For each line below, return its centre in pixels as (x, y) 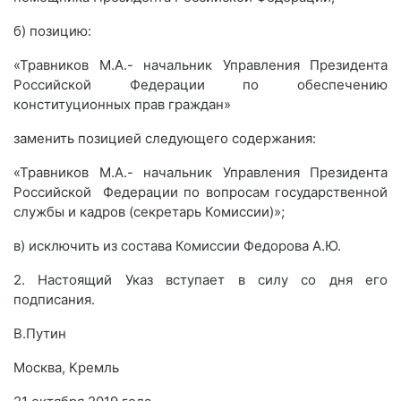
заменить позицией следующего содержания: (165, 138)
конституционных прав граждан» (122, 104)
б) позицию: (52, 31)
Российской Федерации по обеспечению (200, 85)
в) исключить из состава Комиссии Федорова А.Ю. (177, 246)
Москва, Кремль (66, 367)
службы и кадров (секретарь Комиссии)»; (149, 212)
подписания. (54, 299)
